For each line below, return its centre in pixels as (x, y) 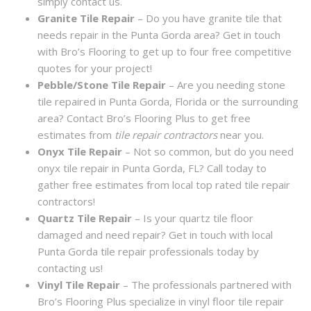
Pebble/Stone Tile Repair (102, 84)
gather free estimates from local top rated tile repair (164, 184)
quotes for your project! (95, 68)
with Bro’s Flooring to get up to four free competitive (165, 51)
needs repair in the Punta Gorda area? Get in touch (159, 34)
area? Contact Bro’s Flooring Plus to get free (144, 118)
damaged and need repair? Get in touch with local (155, 234)
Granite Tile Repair (88, 18)
